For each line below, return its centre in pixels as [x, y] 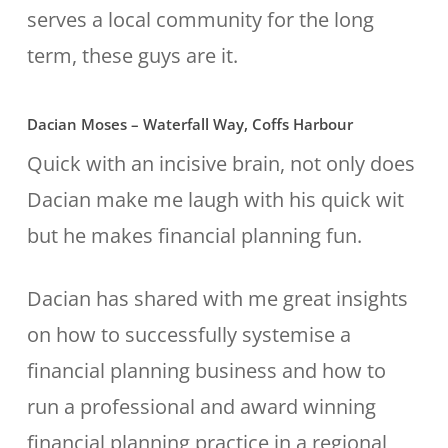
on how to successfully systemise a [188, 334]
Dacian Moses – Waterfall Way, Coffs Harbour [189, 124]
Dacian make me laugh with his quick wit [215, 199]
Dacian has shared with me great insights [217, 298]
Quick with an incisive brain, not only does [220, 163]
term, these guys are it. [132, 55]
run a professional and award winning [201, 406]
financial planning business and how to [206, 370]
